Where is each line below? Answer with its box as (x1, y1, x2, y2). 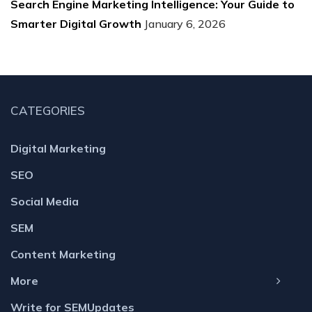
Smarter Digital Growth (10, 16, 141, 31)
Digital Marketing (10, 141, 106, 155)
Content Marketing (10, 247, 116, 261)
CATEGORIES (10, 102, 85, 118)
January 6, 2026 (144, 16, 226, 31)
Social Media (10, 194, 79, 208)
